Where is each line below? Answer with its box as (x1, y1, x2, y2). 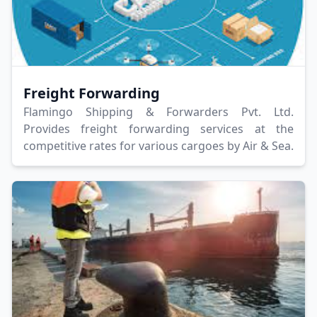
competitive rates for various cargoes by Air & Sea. (23, 138, 294, 154)
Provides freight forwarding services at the (23, 121, 294, 137)
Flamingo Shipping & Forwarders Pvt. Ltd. (23, 104, 294, 120)
